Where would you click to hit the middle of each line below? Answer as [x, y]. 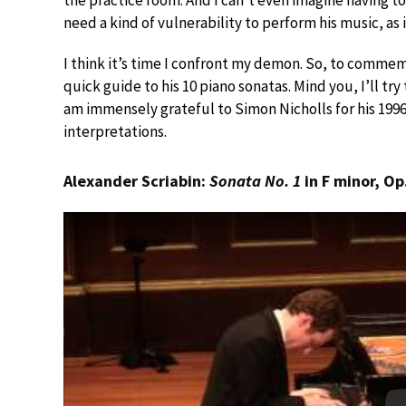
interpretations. [115, 131]
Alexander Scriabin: [136, 181]
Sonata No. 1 [255, 181]
